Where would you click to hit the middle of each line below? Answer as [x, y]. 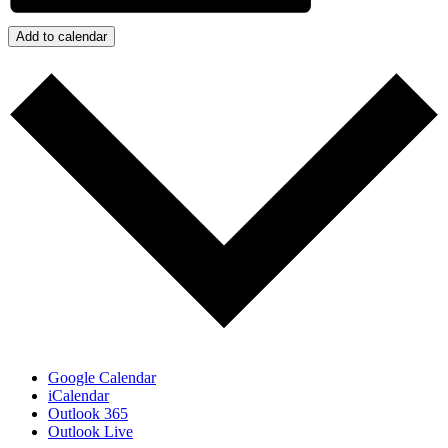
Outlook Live [90, 432]
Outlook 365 [88, 414]
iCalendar [78, 396]
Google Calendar [102, 378]
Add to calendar [61, 36]
